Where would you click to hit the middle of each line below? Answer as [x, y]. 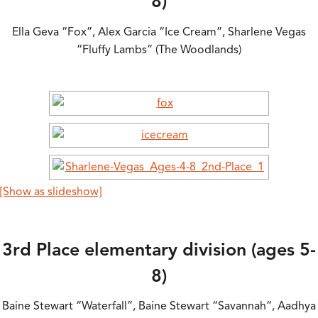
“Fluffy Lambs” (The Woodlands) [159, 49]
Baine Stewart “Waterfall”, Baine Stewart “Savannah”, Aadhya [159, 306]
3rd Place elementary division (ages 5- [159, 249]
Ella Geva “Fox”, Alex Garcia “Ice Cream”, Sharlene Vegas [159, 32]
